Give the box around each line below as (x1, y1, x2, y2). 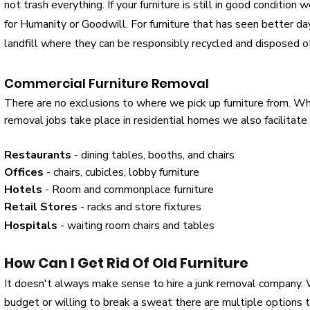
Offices (4, 165, 44, 180)
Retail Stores (4, 199, 77, 215)
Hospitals (4, 218, 57, 233)
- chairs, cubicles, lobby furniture (44, 165, 199, 180)
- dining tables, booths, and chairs (71, 147, 235, 163)
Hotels (4, 182, 45, 197)
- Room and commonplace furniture (45, 182, 214, 197)
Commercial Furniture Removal (4, 75, 209, 92)
